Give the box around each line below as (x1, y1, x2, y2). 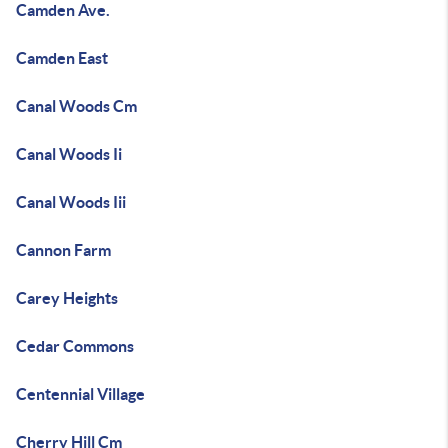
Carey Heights (16, 289, 118, 307)
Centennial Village (16, 385, 145, 403)
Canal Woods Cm (16, 97, 137, 115)
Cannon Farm (16, 241, 111, 259)
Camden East (16, 49, 108, 67)
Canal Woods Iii (16, 193, 126, 211)
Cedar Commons (16, 337, 134, 355)
